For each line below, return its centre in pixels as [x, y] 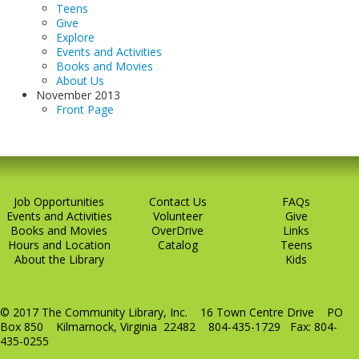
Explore [75, 37]
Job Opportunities [59, 202]
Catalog [177, 245]
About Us [80, 81]
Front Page [85, 109]
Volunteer [177, 216]
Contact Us [177, 202]
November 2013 [78, 95]
